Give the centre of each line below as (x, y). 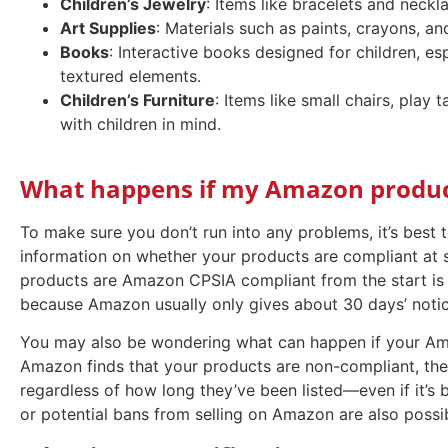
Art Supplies (108, 27)
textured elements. (130, 75)
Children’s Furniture (137, 99)
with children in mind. (140, 123)
